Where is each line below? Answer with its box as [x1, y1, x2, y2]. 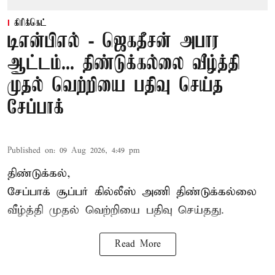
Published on [7, 145, 53, 156]
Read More [114, 238, 161, 250]
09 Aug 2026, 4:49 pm [60, 145, 140, 156]
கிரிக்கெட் [14, 17, 47, 29]
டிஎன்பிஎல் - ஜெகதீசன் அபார [7, 31, 219, 53]
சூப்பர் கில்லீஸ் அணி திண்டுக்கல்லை [56, 184, 257, 199]
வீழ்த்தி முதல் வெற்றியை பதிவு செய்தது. [7, 203, 224, 217]
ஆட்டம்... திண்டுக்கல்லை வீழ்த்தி [7, 53, 240, 75]
